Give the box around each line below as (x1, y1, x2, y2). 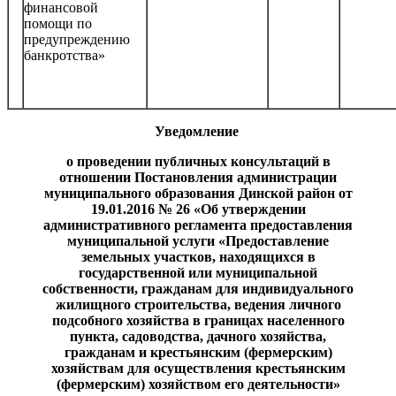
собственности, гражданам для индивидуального (42, 280, 354, 296)
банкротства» (24, 47, 105, 63)
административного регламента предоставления (43, 217, 353, 232)
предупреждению (24, 31, 130, 47)
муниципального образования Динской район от (43, 185, 353, 201)
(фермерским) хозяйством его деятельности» (56, 376, 340, 392)
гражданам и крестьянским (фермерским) (64, 344, 332, 360)
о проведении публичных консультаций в (65, 153, 331, 169)
